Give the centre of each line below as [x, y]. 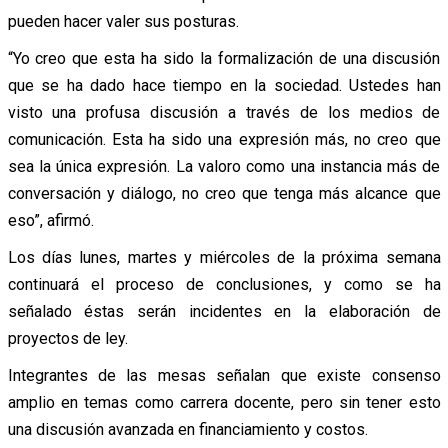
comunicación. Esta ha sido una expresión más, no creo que [224, 139]
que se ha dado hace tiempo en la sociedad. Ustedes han [224, 85]
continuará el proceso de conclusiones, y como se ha [224, 284]
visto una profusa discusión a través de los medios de [224, 112]
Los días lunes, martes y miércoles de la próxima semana [224, 257]
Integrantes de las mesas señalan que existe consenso [224, 375]
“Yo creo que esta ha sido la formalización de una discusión [224, 58]
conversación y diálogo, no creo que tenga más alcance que [224, 193]
